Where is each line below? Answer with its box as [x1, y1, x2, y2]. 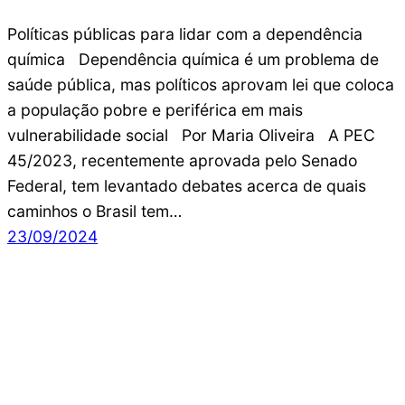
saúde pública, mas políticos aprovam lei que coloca [7, 74, 394, 94]
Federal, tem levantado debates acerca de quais [7, 175, 366, 195]
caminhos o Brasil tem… [7, 201, 182, 221]
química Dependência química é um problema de [7, 49, 379, 69]
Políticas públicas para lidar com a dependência [7, 24, 363, 43]
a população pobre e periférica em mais [7, 99, 303, 119]
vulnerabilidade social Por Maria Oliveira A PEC [7, 125, 375, 145]
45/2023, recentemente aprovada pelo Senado [7, 150, 357, 170]
